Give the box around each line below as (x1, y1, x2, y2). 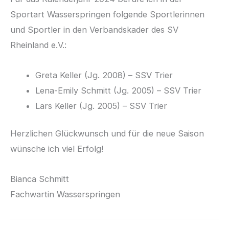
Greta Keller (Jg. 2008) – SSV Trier (35, 70, 173, 80)
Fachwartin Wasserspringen (10, 189, 120, 199)
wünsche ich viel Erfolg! (10, 144, 103, 154)
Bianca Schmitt (10, 173, 69, 184)
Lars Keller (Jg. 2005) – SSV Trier (35, 100, 168, 111)
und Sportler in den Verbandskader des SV (10, 24, 178, 35)
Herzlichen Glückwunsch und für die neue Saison (10, 128, 204, 139)
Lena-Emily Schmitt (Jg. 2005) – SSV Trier (35, 85, 202, 96)
